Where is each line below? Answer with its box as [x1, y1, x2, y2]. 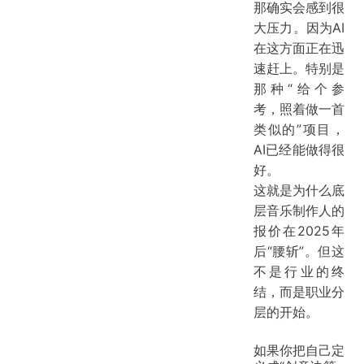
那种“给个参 [253, 80, 344, 97]
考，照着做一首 [253, 100, 344, 117]
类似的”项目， [253, 120, 344, 137]
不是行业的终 [253, 262, 344, 279]
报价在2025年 [253, 222, 344, 239]
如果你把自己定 [253, 341, 344, 358]
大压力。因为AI [253, 19, 344, 36]
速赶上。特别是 [253, 59, 344, 76]
